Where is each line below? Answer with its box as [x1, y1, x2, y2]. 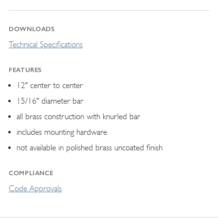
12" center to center [16, 80, 83, 90]
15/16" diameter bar [16, 96, 83, 106]
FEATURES [8, 66, 42, 73]
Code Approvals [8, 183, 62, 193]
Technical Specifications [8, 39, 83, 49]
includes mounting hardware [16, 127, 107, 137]
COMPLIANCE [8, 169, 54, 177]
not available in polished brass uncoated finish [16, 143, 163, 152]
